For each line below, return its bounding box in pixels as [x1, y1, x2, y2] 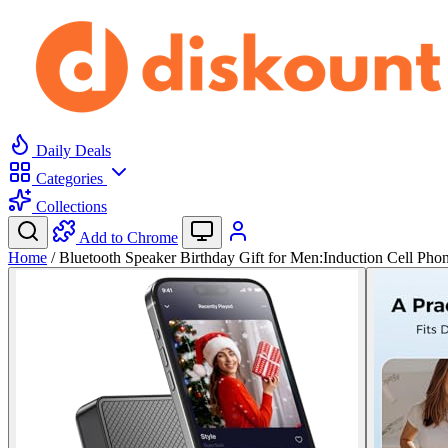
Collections [32, 198, 107, 215]
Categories [32, 170, 107, 187]
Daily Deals [32, 142, 111, 159]
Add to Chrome [79, 229, 178, 246]
